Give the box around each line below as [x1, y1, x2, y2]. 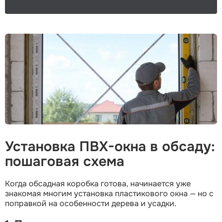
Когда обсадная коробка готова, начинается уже [5, 178, 191, 189]
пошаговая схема [5, 152, 124, 170]
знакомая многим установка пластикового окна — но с [5, 188, 214, 199]
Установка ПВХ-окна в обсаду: [5, 137, 215, 156]
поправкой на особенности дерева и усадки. [5, 198, 176, 209]
